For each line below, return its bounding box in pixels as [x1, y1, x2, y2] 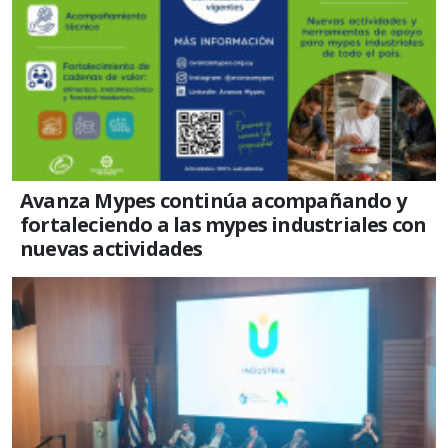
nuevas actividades [20, 234, 203, 262]
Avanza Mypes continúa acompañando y [20, 186, 407, 214]
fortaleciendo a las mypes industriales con [20, 210, 427, 238]
